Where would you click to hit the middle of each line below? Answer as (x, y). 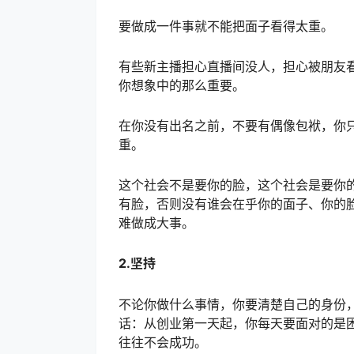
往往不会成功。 (163, 342)
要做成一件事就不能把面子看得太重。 (226, 26)
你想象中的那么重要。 (182, 85)
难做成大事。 (156, 223)
